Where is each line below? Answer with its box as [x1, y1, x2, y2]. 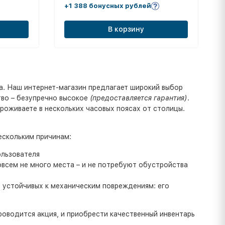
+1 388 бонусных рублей [64, 2, 151, 10]
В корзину [107, 25, 144, 33]
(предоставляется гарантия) [89, 94, 187, 102]
